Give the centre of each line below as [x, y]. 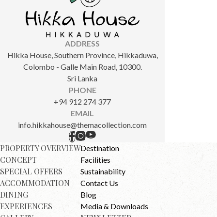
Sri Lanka [82, 78]
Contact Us [99, 183]
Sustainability [103, 171]
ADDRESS [82, 43]
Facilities [95, 159]
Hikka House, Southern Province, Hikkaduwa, [82, 55]
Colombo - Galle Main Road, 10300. [82, 66]
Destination [100, 148]
